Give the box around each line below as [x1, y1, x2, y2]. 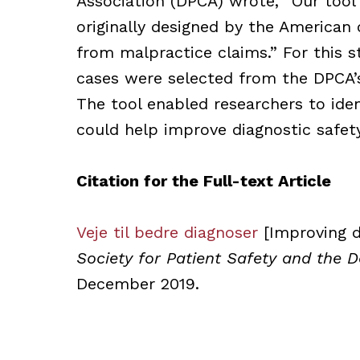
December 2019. [76, 274, 199, 293]
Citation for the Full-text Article [76, 171, 331, 190]
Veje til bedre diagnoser [76, 223, 258, 242]
